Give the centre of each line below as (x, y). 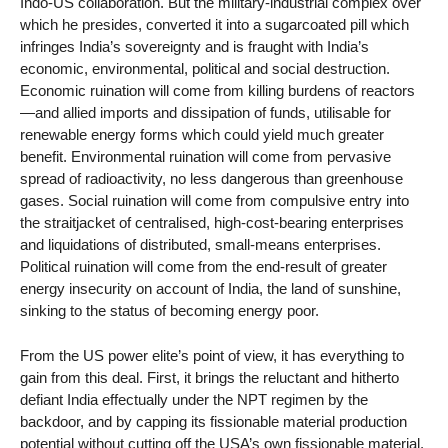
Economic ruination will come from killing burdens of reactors (217, 90)
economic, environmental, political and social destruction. (205, 68)
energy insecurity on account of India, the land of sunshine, (210, 288)
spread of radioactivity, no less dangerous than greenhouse (211, 178)
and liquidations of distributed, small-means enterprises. (200, 244)
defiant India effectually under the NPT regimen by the (194, 399)
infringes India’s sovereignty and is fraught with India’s (194, 46)
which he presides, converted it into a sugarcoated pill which (214, 24)
